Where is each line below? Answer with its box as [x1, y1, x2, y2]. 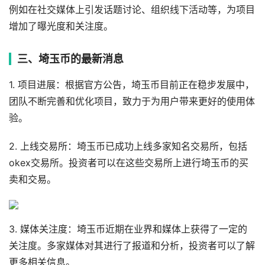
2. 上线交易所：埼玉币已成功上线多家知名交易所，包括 [9, 140, 247, 152]
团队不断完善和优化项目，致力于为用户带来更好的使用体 [9, 95, 255, 107]
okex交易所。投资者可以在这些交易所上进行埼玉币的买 [9, 157, 248, 169]
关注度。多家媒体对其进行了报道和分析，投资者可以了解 [9, 240, 255, 251]
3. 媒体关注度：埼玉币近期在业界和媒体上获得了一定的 [9, 223, 247, 235]
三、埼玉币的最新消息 [17, 52, 124, 65]
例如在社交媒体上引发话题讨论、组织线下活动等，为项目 [9, 4, 255, 15]
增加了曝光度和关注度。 [9, 20, 113, 32]
